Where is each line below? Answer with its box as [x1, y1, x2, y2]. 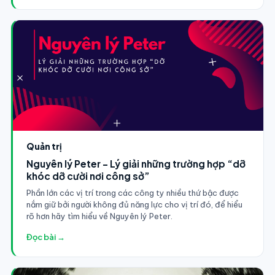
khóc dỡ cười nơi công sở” [26, 169, 150, 182]
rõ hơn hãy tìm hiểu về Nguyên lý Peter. [26, 211, 172, 221]
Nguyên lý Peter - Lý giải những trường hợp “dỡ [26, 157, 246, 169]
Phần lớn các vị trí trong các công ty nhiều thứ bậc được [26, 187, 239, 198]
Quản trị [26, 140, 62, 152]
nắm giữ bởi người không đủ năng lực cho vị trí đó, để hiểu [26, 199, 242, 209]
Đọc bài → [26, 231, 65, 242]
